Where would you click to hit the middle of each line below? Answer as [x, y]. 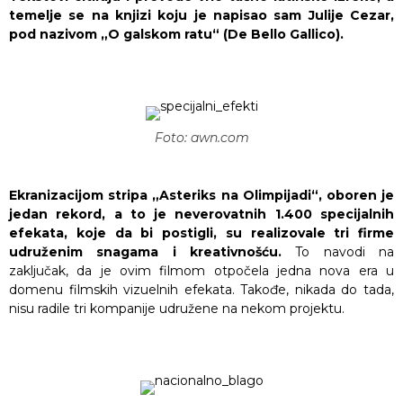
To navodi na [345, 252]
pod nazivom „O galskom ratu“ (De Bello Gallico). [176, 35]
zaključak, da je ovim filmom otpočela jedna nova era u [201, 271]
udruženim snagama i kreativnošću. [152, 252]
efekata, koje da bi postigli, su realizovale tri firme [201, 233]
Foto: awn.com [201, 138]
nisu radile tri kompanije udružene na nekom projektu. [177, 309]
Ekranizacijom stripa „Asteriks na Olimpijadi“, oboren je [201, 196]
